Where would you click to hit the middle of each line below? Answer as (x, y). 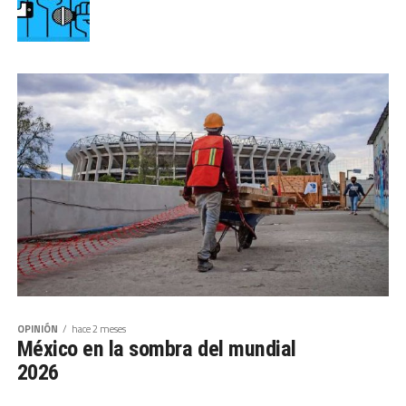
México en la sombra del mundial (156, 349)
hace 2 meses (98, 329)
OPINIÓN (37, 329)
